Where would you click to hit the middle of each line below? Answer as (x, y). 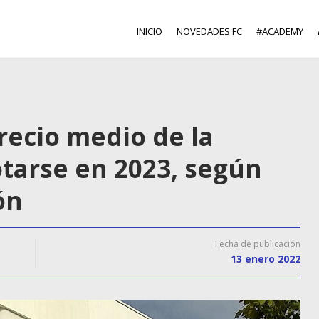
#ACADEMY (280, 31)
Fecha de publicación (258, 244)
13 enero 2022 (266, 259)
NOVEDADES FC (209, 31)
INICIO (150, 31)
